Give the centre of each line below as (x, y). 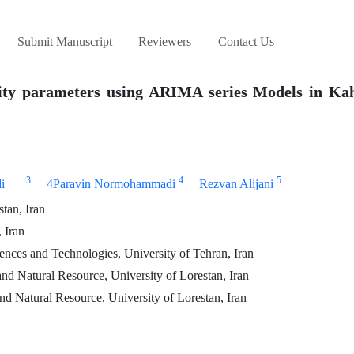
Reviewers (165, 42)
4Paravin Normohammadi (111, 184)
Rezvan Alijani (236, 184)
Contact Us (246, 42)
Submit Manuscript (64, 42)
